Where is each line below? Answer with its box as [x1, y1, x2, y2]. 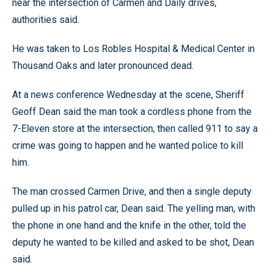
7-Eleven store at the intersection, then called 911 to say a [12, 122, 258, 134]
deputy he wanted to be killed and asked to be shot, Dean [12, 236, 254, 248]
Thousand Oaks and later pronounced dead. [12, 59, 194, 71]
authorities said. [12, 13, 79, 25]
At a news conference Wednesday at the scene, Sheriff [12, 88, 244, 100]
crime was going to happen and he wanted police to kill [12, 139, 243, 151]
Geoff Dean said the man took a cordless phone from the [12, 105, 252, 117]
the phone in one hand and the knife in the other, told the [12, 219, 246, 231]
